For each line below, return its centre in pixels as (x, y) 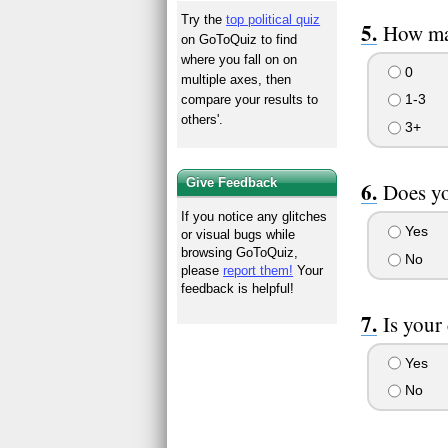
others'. (202, 120)
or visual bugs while (238, 235)
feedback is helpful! (238, 289)
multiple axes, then (236, 80)
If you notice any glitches (254, 217)
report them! (258, 271)
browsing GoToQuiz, (240, 253)
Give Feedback (232, 183)
